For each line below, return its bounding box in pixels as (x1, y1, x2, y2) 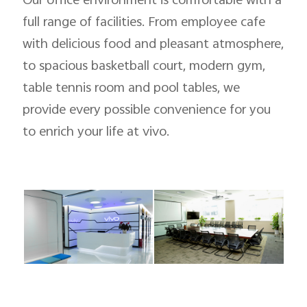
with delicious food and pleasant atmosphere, (23, 34, 284, 56)
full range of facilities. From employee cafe (23, 12, 266, 34)
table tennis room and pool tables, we (23, 77, 241, 100)
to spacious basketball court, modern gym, (23, 56, 266, 78)
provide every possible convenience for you (23, 99, 271, 122)
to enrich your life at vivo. (23, 121, 170, 144)
